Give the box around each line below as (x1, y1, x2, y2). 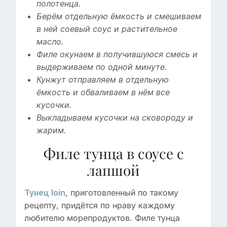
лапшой (87, 161, 140, 180)
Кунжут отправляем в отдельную (36, 75, 169, 85)
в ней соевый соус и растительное (36, 24, 177, 34)
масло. (36, 37, 63, 47)
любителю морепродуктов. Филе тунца (24, 213, 180, 223)
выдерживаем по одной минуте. (36, 62, 167, 72)
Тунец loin (24, 188, 65, 198)
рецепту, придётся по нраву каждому (24, 200, 175, 211)
